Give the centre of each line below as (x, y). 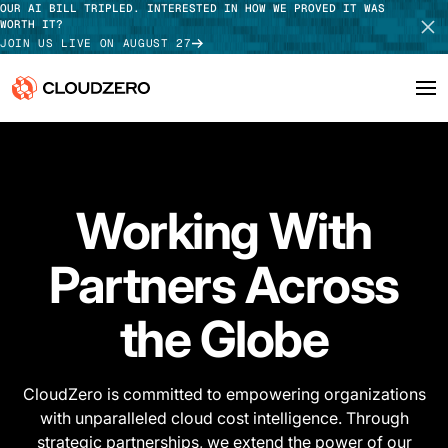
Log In (110, 155)
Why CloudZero (57, 146)
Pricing (36, 381)
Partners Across (224, 285)
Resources (43, 287)
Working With (224, 231)
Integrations (54, 240)
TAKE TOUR (224, 211)
